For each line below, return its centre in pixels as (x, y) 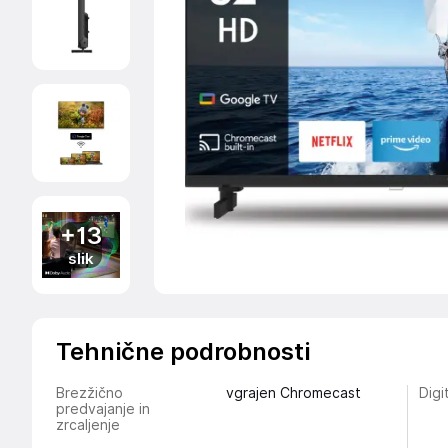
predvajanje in (103, 409)
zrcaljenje (88, 425)
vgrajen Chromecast (293, 393)
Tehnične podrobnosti (183, 351)
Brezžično (89, 393)
